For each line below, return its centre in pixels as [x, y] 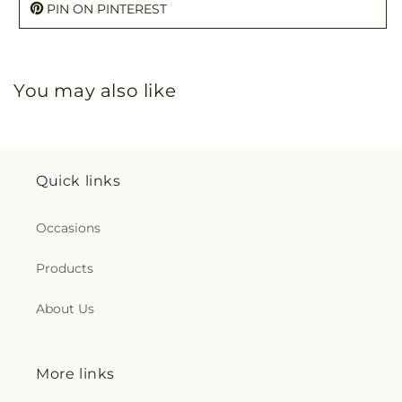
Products [65, 268]
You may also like [95, 90]
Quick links [79, 181]
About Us [65, 309]
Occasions [68, 228]
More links [75, 374]
